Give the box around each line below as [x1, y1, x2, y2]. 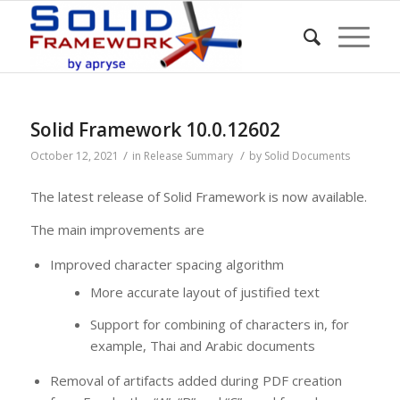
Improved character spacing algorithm [49, 255, 284, 274]
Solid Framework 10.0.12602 [29, 117, 280, 142]
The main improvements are [29, 220, 204, 238]
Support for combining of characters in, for [89, 315, 349, 334]
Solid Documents [263, 148, 350, 163]
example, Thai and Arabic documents [89, 337, 315, 355]
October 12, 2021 [29, 148, 119, 163]
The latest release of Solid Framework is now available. [29, 187, 367, 205]
